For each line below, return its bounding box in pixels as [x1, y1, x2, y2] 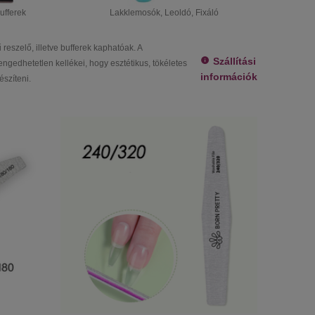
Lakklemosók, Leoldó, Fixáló [110, 8, 219, 18]
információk [200, 71, 257, 82]
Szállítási [213, 56, 256, 67]
